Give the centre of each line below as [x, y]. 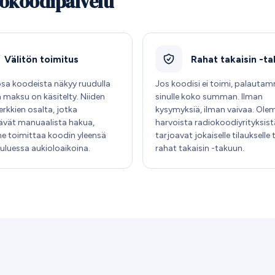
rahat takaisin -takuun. [200, 148]
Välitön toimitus [41, 59]
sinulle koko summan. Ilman [209, 96]
